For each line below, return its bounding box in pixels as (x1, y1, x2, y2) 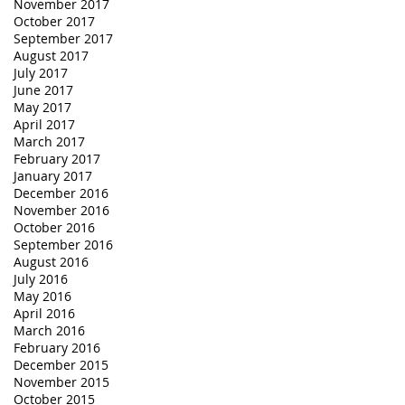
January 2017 (14, 166, 92, 184)
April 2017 (14, 115, 75, 133)
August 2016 (14, 252, 89, 270)
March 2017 (14, 132, 85, 150)
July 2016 (14, 269, 68, 287)
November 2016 (14, 201, 109, 219)
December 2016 (14, 184, 108, 202)
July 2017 (14, 63, 68, 81)
